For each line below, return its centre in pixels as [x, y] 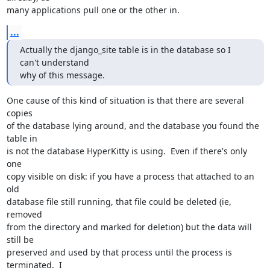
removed [24, 214]
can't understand [54, 62]
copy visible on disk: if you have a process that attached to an [130, 176]
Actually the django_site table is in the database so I [125, 50]
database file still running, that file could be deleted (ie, [119, 202]
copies [19, 113]
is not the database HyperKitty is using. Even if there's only [127, 151]
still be [20, 240]
